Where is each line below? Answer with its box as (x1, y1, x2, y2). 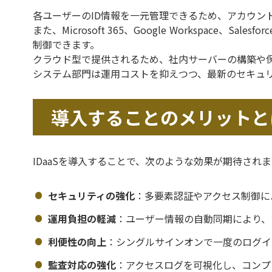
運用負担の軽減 (48, 211, 116, 226)
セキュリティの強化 (48, 188, 135, 203)
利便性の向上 (48, 234, 106, 249)
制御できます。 (33, 37, 100, 52)
